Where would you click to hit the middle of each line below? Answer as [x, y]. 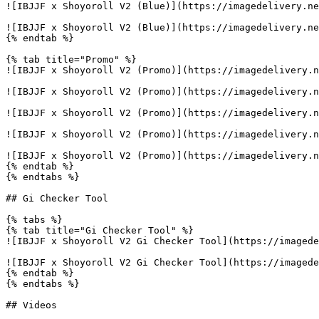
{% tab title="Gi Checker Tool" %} [100, 230]
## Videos [31, 305]
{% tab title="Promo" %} [71, 59]
